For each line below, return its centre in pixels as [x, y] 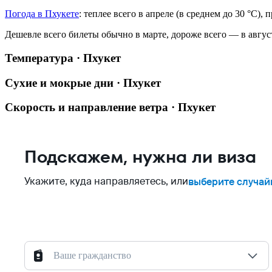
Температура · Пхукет [63, 58]
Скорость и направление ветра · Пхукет [110, 107]
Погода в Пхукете [42, 14]
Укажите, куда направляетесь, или [106, 181]
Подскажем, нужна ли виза [140, 157]
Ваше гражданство [92, 255]
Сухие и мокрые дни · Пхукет [83, 83]
